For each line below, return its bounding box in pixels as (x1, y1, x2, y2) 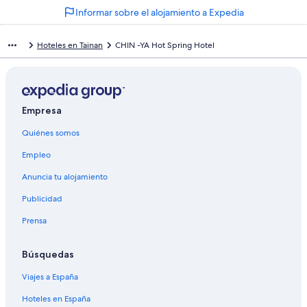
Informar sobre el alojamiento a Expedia (75, 5, 244, 19)
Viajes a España (22, 271, 78, 283)
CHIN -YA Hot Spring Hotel (115, 39, 214, 51)
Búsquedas (22, 248, 74, 261)
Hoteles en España (22, 293, 90, 305)
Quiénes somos (22, 127, 79, 139)
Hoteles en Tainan (37, 39, 103, 51)
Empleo (22, 149, 51, 161)
